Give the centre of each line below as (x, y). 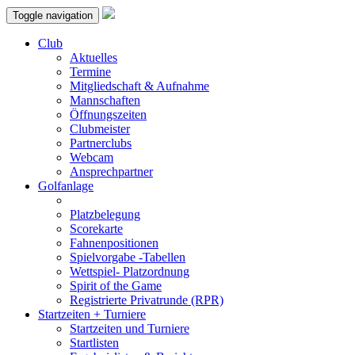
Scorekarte (96, 229)
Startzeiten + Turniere (92, 314)
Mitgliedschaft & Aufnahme (139, 86)
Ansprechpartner (111, 172)
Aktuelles (94, 57)
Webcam (92, 157)
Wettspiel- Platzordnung (130, 271)
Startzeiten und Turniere (130, 328)
